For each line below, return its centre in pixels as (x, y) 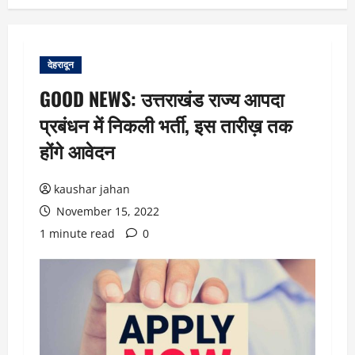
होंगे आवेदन (77, 151)
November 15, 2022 (106, 211)
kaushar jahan (92, 189)
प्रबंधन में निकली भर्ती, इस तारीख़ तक (166, 124)
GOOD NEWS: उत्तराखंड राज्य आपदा (162, 98)
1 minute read (77, 233)
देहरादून (61, 65)
